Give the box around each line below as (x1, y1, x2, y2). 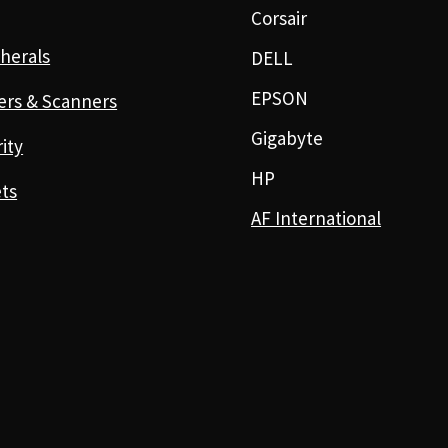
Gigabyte (251, 125, 324, 150)
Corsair (251, 5, 308, 30)
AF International (251, 205, 382, 230)
